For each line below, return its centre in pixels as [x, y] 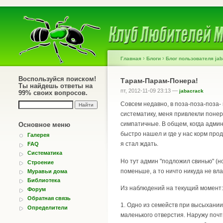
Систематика [45, 153]
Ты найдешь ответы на [56, 86]
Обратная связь [49, 198]
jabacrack [191, 91]
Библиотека [44, 180]
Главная [131, 58]
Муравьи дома [47, 171]
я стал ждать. [139, 144]
